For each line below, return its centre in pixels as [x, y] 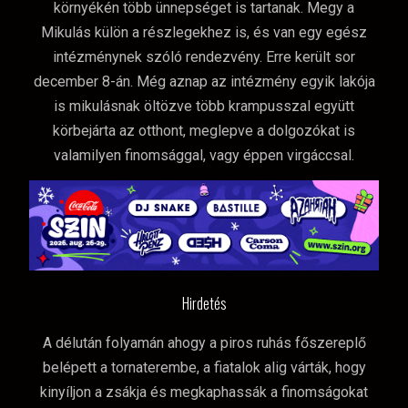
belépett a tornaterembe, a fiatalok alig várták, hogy [204, 367]
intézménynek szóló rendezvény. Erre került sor [204, 56]
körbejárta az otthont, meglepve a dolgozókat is [204, 130]
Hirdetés [204, 303]
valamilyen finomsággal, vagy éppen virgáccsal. [204, 155]
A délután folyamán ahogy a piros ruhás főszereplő [204, 342]
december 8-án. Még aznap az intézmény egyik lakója [204, 81]
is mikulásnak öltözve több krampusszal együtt [204, 106]
